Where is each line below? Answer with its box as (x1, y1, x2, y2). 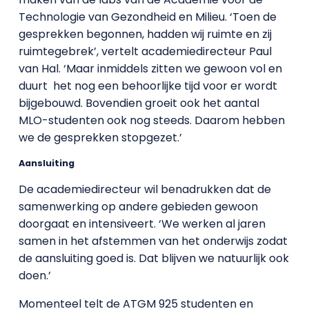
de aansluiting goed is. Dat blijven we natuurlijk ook (18, 250, 289, 266)
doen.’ (18, 268, 51, 283)
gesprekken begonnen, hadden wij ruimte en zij (18, 26, 272, 42)
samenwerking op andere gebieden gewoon (18, 199, 258, 215)
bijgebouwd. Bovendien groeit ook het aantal (18, 95, 259, 111)
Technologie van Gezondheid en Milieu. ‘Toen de (18, 9, 277, 25)
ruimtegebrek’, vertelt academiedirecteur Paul (18, 43, 272, 59)
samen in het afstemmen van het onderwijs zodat (18, 233, 288, 249)
